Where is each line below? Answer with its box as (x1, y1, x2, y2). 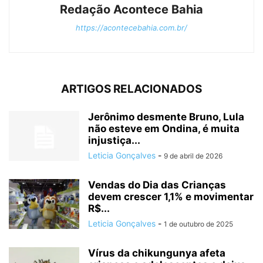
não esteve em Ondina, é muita (88, 122, 240, 134)
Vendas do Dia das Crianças (88, 178, 226, 191)
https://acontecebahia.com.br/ (76, 22, 187, 32)
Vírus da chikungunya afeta (88, 247, 225, 259)
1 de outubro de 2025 (164, 219, 233, 228)
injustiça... (88, 134, 140, 146)
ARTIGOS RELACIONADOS (61, 82, 202, 96)
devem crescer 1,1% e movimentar (88, 190, 254, 203)
